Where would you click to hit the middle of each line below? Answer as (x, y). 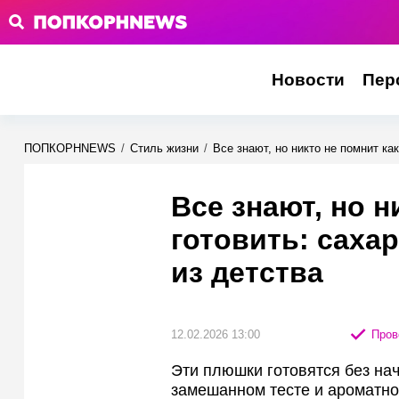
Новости (308, 80)
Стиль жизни (164, 148)
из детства (247, 273)
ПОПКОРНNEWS (70, 148)
